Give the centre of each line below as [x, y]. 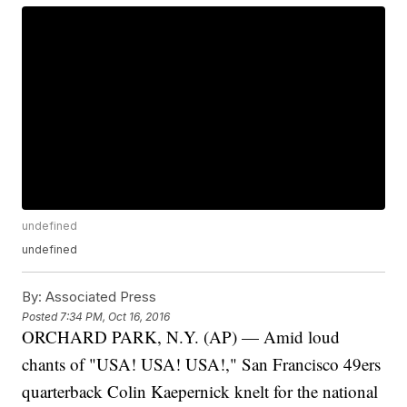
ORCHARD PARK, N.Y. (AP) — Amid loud [181, 337]
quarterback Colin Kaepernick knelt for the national [200, 392]
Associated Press [99, 297]
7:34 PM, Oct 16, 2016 [115, 316]
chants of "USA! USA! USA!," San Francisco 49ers [202, 364]
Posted [41, 316]
